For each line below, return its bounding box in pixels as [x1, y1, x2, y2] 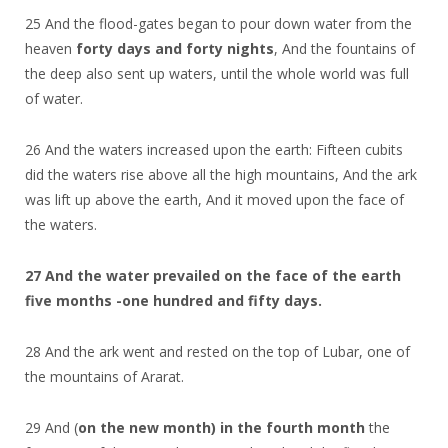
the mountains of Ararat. [25, 366, 184, 386]
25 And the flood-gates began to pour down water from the [25, 13, 412, 33]
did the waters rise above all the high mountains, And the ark [25, 164, 417, 184]
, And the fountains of [274, 38, 415, 58]
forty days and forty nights [76, 38, 274, 58]
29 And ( [25, 417, 78, 437]
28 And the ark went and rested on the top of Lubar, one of [25, 341, 410, 361]
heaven [25, 38, 76, 58]
